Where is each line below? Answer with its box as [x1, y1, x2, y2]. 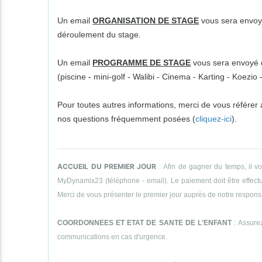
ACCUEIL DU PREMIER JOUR [57, 161, 157, 171]
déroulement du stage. [57, 29, 142, 39]
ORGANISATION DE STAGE [92, 15, 199, 25]
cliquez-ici [195, 113, 232, 123]
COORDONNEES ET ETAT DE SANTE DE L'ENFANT [57, 218, 232, 227]
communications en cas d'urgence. [57, 232, 168, 241]
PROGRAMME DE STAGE [92, 57, 191, 67]
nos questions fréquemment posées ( [57, 113, 196, 123]
